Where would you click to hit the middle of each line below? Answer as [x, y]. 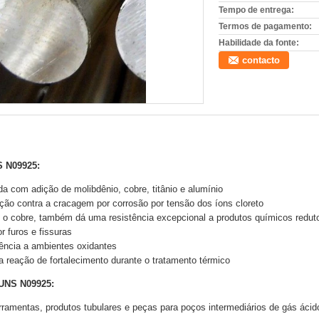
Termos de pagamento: [265, 26]
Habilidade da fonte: [259, 43]
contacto [261, 60]
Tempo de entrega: [256, 10]
